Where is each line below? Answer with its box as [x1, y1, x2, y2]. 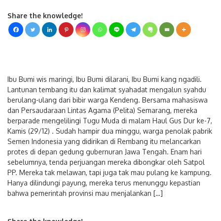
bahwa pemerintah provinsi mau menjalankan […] [7, 188, 163, 197]
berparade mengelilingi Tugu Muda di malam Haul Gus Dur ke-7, [7, 116, 212, 125]
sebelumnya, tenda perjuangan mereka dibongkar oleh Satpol [7, 157, 205, 166]
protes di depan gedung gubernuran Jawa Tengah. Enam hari [7, 147, 202, 156]
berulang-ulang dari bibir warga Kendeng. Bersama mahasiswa [7, 95, 208, 104]
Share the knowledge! [7, 11, 83, 20]
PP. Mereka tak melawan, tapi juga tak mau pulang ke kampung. [7, 168, 212, 177]
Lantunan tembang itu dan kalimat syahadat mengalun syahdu [7, 85, 206, 94]
